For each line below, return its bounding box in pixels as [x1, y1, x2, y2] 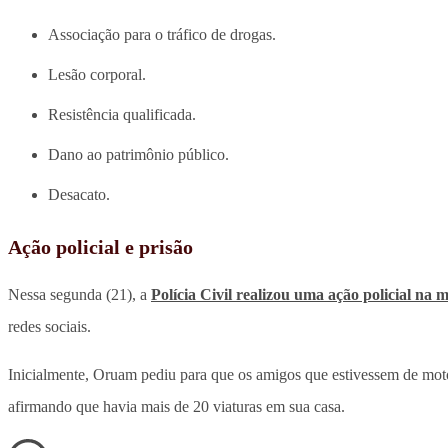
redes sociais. [8, 318, 91, 336]
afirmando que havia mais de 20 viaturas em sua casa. [8, 398, 345, 416]
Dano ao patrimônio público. [48, 146, 229, 164]
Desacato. [48, 186, 110, 204]
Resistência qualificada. [48, 106, 196, 124]
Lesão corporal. [48, 66, 146, 84]
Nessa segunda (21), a [8, 286, 151, 304]
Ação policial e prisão [8, 236, 193, 259]
